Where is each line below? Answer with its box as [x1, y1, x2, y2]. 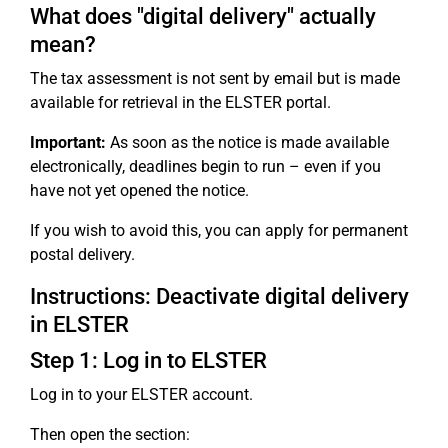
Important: [30, 133, 106, 152]
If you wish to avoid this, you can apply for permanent [30, 221, 408, 240]
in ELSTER [30, 312, 129, 337]
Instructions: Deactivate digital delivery [30, 284, 409, 309]
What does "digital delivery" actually [30, 4, 376, 29]
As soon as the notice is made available [106, 133, 389, 152]
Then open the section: [30, 425, 190, 444]
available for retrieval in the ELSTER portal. [30, 93, 331, 112]
